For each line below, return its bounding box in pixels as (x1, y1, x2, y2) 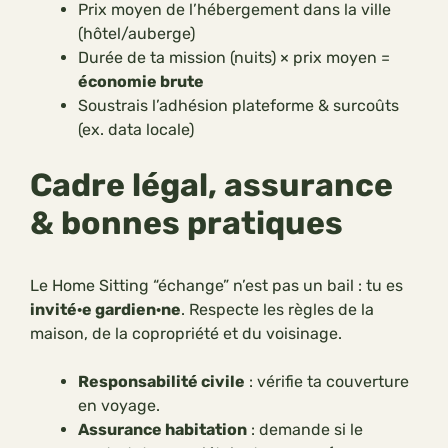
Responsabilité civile (78, 372, 245, 392)
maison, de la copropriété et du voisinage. (30, 324, 342, 344)
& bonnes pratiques (30, 204, 343, 243)
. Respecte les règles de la (181, 300, 374, 320)
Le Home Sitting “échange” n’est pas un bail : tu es (30, 276, 403, 296)
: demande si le (247, 420, 363, 440)
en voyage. (78, 396, 160, 416)
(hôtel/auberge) (78, 24, 195, 44)
